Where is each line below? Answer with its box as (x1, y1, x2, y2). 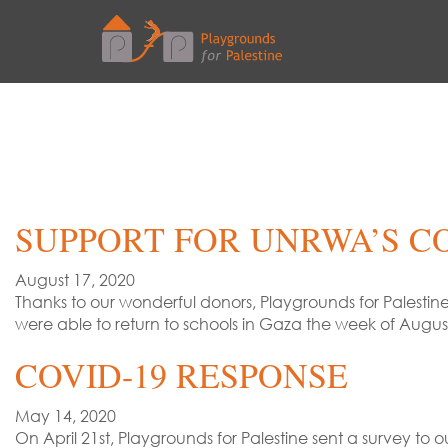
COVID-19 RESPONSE (15, 352, 348, 399)
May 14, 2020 (15, 406, 116, 427)
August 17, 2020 (15, 270, 135, 291)
